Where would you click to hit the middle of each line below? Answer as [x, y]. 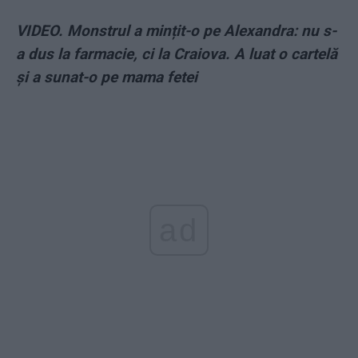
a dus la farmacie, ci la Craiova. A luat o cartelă [177, 54]
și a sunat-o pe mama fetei [107, 78]
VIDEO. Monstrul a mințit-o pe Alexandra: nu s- [176, 31]
